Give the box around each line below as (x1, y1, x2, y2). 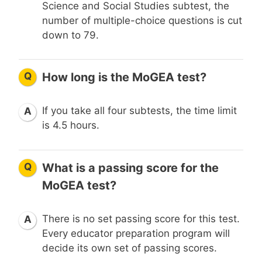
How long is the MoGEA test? (42, 70, 206, 85)
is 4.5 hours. (42, 119, 99, 132)
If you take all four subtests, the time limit (42, 105, 237, 117)
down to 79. (42, 29, 99, 41)
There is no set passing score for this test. (42, 212, 240, 225)
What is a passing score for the (42, 160, 219, 175)
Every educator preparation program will (42, 227, 230, 239)
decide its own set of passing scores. (42, 242, 217, 254)
